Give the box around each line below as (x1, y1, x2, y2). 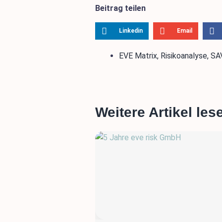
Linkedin (119, 27, 143, 35)
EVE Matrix (119, 51, 157, 61)
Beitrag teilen (95, 3, 146, 13)
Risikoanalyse (161, 51, 207, 61)
